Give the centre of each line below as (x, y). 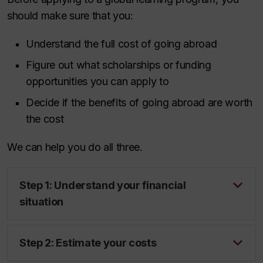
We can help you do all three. (75, 147)
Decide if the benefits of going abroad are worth (139, 102)
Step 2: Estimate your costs (88, 243)
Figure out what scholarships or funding (119, 65)
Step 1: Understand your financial (103, 185)
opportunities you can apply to (97, 81)
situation (42, 202)
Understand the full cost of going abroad (122, 44)
